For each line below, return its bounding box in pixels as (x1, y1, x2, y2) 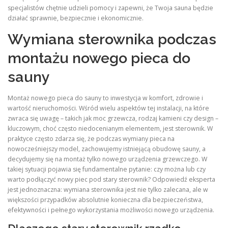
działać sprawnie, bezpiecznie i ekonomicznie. (8, 13, 144, 22)
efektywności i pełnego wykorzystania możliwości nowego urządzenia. (8, 206, 214, 214)
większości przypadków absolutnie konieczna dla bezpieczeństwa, (8, 195, 203, 204)
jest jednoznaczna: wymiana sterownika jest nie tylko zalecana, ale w (8, 185, 208, 194)
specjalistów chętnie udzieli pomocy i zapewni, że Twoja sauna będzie (8, 3, 213, 12)
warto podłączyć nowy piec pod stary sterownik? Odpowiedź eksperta (8, 175, 215, 184)
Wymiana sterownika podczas (8, 30, 216, 48)
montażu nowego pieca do (8, 49, 190, 67)
